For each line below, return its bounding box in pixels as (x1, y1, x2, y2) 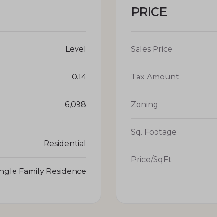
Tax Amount (131, 72, 179, 81)
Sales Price (131, 44, 172, 54)
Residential (44, 139, 86, 148)
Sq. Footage (131, 127, 177, 137)
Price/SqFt (131, 155, 171, 164)
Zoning (131, 99, 158, 109)
